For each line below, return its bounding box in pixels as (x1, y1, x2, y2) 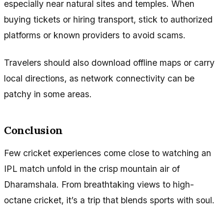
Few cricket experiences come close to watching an (4, 147, 211, 158)
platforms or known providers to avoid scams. (4, 29, 186, 40)
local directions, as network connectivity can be (4, 73, 194, 83)
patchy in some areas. (4, 88, 92, 99)
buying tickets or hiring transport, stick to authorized (4, 14, 213, 25)
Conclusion (4, 123, 63, 137)
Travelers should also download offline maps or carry (4, 57, 215, 68)
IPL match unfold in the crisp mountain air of (4, 163, 180, 174)
